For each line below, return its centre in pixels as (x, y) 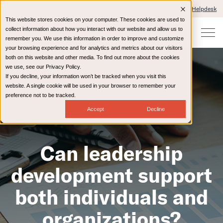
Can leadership (111, 153)
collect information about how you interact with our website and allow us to (94, 29)
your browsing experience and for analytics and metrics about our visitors (94, 48)
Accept (95, 109)
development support (111, 175)
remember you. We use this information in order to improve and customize (95, 38)
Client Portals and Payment (133, 9)
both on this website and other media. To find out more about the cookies (93, 57)
